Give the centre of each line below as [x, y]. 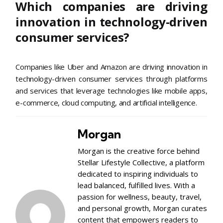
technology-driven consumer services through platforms [111, 79]
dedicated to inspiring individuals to [138, 174]
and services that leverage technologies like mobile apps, [111, 91]
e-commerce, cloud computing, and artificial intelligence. [106, 103]
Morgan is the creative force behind [139, 151]
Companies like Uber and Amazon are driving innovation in [111, 67]
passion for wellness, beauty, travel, [140, 197]
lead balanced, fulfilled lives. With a [137, 185]
